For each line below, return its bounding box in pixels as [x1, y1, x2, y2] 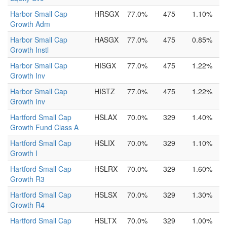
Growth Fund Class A [10, 122, 79, 132]
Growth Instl [10, 45, 49, 55]
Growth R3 [10, 174, 45, 184]
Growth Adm [10, 19, 50, 29]
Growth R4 [10, 200, 45, 210]
